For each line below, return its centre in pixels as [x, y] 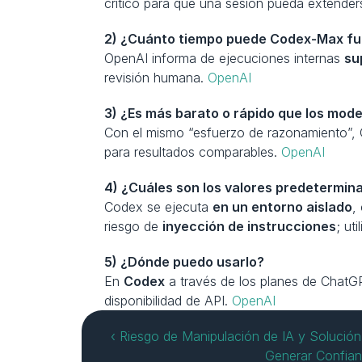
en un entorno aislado [283, 207]
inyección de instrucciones [250, 226]
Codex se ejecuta [159, 207]
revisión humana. [156, 78]
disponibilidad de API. [168, 301]
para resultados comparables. [193, 152]
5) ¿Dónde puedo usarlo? [185, 262]
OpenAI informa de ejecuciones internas [225, 58]
